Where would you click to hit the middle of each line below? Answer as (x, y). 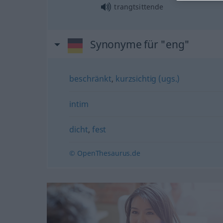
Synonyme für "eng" (140, 44)
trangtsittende (139, 6)
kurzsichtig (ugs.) (148, 78)
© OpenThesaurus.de (105, 153)
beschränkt (90, 78)
